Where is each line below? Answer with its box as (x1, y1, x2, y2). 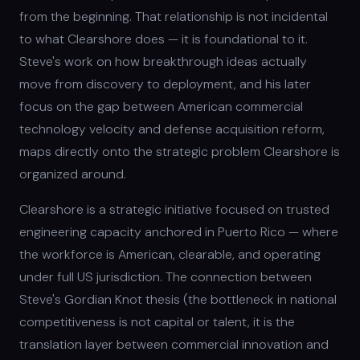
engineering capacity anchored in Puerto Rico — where (19, 223, 338, 241)
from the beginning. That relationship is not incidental (19, 8, 328, 26)
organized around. (19, 166, 126, 183)
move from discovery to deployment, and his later (19, 76, 311, 93)
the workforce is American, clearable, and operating (19, 246, 321, 264)
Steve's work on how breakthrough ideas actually (19, 53, 307, 71)
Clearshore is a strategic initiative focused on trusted (19, 201, 329, 219)
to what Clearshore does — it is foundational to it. (19, 31, 308, 48)
